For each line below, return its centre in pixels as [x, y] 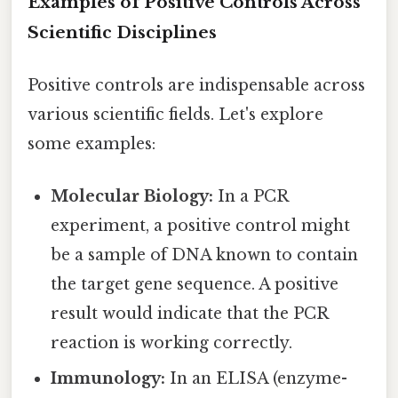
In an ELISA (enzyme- [257, 379]
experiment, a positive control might [201, 226]
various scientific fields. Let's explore [175, 114]
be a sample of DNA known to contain [205, 255]
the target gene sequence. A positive [195, 285]
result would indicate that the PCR [190, 314]
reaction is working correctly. [172, 343]
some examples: [92, 143]
